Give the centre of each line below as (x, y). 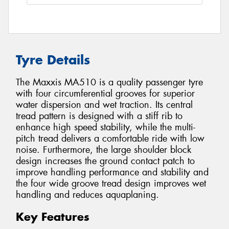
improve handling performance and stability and (112, 173)
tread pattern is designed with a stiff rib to (99, 116)
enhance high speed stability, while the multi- (106, 128)
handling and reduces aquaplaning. (87, 195)
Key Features (53, 217)
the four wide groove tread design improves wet (111, 184)
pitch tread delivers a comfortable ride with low (110, 139)
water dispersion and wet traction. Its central (104, 105)
